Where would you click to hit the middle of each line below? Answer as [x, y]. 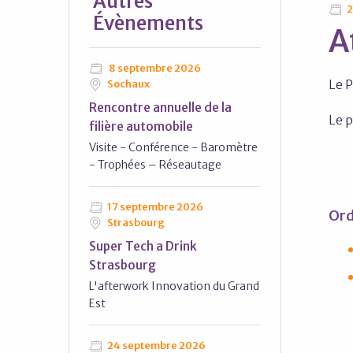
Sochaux [128, 84]
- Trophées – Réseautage [155, 165]
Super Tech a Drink [143, 246]
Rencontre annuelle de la [160, 108]
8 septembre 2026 [153, 68]
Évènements [148, 23]
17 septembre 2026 [154, 207]
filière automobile [141, 126]
